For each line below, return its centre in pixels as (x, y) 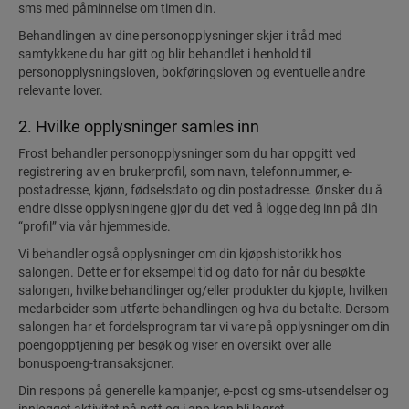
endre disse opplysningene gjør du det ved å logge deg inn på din (198, 208)
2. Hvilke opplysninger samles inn (139, 126)
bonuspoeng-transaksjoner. (96, 363)
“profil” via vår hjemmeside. (94, 226)
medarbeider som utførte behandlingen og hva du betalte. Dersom (204, 309)
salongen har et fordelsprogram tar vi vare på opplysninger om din (204, 327)
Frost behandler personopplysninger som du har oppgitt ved (187, 153)
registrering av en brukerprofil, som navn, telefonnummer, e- (185, 172)
